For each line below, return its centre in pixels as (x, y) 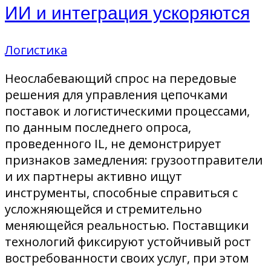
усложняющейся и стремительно (103, 209)
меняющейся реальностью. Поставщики (127, 226)
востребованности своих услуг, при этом (127, 258)
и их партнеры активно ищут (93, 177)
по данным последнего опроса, (98, 128)
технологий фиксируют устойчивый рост (128, 242)
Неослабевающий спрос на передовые (121, 79)
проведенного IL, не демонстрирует (113, 144)
